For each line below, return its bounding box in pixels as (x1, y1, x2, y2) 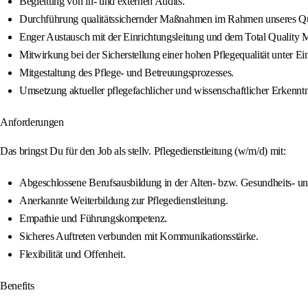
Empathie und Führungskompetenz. (19, 212, 168, 225)
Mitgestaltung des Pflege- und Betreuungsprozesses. (19, 67, 234, 79)
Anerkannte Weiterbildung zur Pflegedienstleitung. (19, 195, 228, 207)
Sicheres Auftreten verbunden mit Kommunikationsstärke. (19, 230, 258, 243)
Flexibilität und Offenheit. (19, 248, 126, 261)
